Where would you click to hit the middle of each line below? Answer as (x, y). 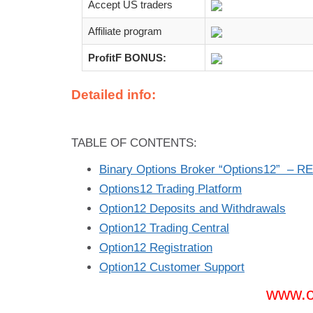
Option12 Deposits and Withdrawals (192, 208)
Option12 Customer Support (172, 267)
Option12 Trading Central (164, 228)
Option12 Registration (156, 247)
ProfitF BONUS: (127, 57)
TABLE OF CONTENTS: (134, 143)
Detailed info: (114, 94)
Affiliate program (125, 31)
